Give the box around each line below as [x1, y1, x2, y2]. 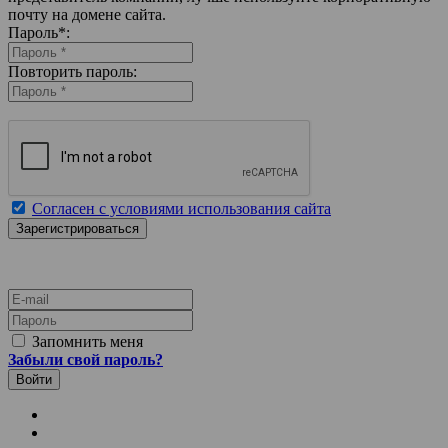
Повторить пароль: [8, 62, 137, 80]
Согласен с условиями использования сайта [32, 199, 331, 217]
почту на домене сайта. [8, 5, 166, 23]
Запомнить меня [28, 332, 143, 350]
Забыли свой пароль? [8, 350, 163, 368]
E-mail [7, 287, 49, 305]
